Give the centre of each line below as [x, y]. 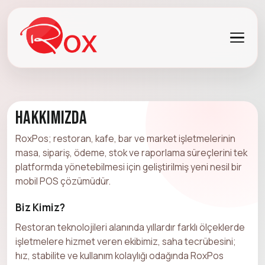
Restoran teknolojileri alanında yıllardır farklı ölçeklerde [130, 227]
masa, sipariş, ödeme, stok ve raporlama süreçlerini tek [131, 152]
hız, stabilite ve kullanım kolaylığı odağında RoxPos [119, 255]
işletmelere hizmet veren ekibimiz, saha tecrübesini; [126, 241]
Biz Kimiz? [40, 207]
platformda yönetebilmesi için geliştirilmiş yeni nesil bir [129, 167]
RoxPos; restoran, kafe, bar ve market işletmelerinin [125, 138]
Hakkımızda [51, 118]
